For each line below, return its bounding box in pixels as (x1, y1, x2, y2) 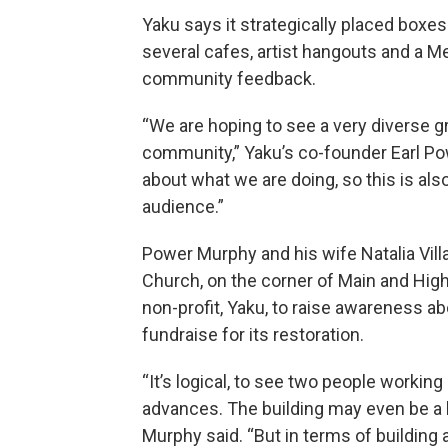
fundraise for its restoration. (142, 324, 376, 346)
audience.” (142, 196, 224, 218)
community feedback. (142, 68, 324, 90)
